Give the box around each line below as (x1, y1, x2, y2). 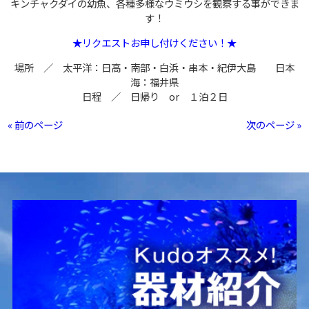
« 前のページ (8, 117, 63, 132)
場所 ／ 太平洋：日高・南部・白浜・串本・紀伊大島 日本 (14, 60, 295, 75)
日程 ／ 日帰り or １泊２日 (81, 89, 228, 104)
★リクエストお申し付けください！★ (72, 35, 237, 50)
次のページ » (246, 117, 301, 132)
